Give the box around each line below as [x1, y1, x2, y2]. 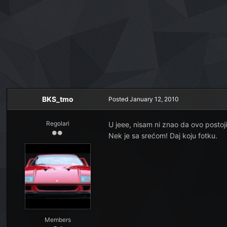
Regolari [46, 120, 70, 127]
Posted [108, 95, 130, 103]
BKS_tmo [42, 95, 74, 103]
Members [45, 216, 71, 223]
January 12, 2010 [130, 95, 179, 103]
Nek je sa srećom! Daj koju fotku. [108, 131, 218, 140]
